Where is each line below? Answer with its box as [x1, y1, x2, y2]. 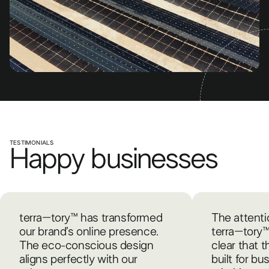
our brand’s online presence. [19, 226, 159, 238]
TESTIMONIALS [10, 140, 54, 147]
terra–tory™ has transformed [19, 212, 163, 225]
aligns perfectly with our [19, 253, 138, 266]
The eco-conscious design [19, 240, 154, 252]
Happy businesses [10, 145, 218, 175]
